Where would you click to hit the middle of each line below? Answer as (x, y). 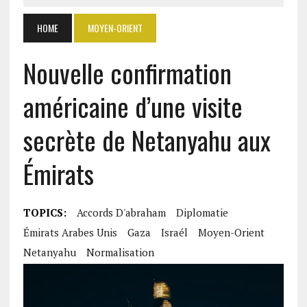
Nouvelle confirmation (127, 73)
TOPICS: (45, 212)
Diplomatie (202, 212)
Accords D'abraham (121, 212)
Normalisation (120, 252)
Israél (174, 232)
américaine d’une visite (133, 106)
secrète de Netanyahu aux (147, 140)
